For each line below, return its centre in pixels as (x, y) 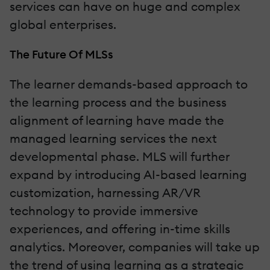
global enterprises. (63, 24)
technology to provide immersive (104, 210)
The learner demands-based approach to (129, 84)
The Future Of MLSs (61, 54)
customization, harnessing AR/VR (105, 192)
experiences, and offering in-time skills (120, 228)
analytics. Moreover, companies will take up (135, 246)
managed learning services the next (113, 138)
